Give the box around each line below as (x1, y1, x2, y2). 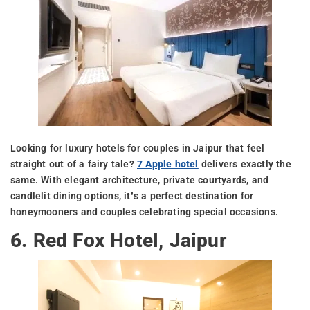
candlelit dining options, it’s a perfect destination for (10, 190, 254, 202)
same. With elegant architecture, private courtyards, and (10, 174, 269, 186)
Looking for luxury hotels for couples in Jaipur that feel (10, 142, 265, 154)
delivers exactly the (198, 158, 291, 170)
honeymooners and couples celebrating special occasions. (10, 206, 278, 218)
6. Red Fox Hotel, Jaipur (10, 228, 226, 252)
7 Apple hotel (137, 158, 199, 170)
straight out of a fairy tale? (10, 158, 137, 170)
